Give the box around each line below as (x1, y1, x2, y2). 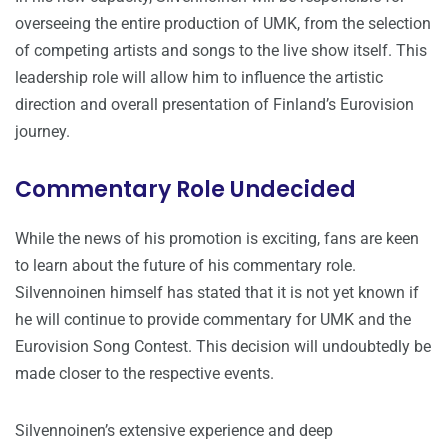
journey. (15, 122, 70, 142)
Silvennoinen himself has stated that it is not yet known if (15, 283, 419, 303)
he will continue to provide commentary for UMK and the (15, 310, 411, 330)
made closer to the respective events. (15, 364, 274, 384)
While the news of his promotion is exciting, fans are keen (15, 229, 419, 249)
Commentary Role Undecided (15, 174, 356, 206)
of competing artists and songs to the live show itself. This (15, 41, 427, 61)
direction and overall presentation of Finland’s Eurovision (15, 95, 414, 115)
